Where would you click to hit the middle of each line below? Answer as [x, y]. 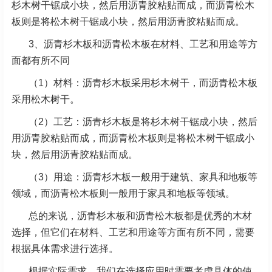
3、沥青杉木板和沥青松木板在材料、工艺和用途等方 [143, 44]
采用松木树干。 [46, 100]
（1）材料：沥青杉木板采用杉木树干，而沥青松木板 [143, 83]
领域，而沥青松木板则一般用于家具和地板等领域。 [123, 194]
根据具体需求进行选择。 [65, 249]
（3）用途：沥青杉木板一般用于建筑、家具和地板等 [143, 177]
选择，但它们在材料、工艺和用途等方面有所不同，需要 [133, 233]
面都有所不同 [41, 61]
